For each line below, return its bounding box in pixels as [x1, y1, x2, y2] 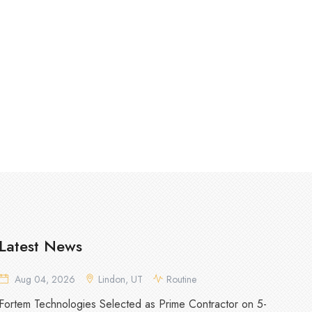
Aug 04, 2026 [12, 272, 78, 286]
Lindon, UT [98, 272, 143, 286]
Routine [166, 272, 196, 286]
